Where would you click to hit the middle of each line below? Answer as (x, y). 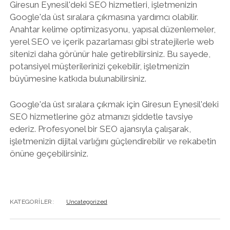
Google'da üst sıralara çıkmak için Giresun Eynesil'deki (114, 104)
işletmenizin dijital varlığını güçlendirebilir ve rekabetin (113, 141)
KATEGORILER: (32, 202)
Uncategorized (87, 202)
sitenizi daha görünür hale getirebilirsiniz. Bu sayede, (110, 54)
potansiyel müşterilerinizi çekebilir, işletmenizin (99, 66)
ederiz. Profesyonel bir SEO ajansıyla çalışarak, (100, 129)
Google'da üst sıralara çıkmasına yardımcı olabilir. (104, 17)
